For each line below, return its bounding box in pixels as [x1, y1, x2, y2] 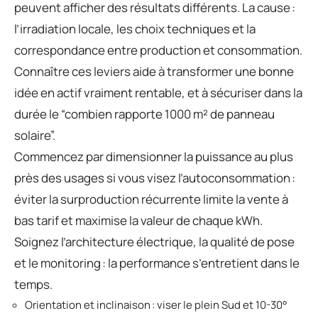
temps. [14, 276, 53, 293]
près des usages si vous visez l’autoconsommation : [14, 170, 295, 187]
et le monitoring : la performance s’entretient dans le [14, 255, 300, 272]
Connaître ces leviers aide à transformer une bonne [14, 63, 294, 80]
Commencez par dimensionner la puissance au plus [14, 148, 293, 165]
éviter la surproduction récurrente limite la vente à [14, 191, 288, 208]
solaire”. [14, 127, 55, 144]
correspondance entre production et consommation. [14, 42, 302, 59]
